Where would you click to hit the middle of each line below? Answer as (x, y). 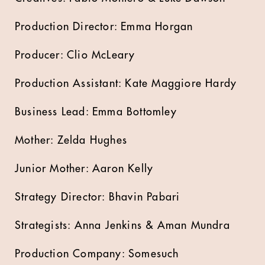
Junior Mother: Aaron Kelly (84, 169)
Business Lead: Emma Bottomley (96, 112)
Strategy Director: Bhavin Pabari (98, 197)
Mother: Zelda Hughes (71, 140)
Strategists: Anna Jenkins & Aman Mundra (122, 225)
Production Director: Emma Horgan (104, 27)
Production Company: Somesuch (97, 254)
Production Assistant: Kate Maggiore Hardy (126, 83)
